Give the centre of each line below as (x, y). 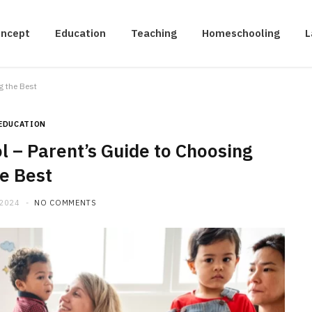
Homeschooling (241, 33)
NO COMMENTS (65, 203)
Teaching (154, 33)
